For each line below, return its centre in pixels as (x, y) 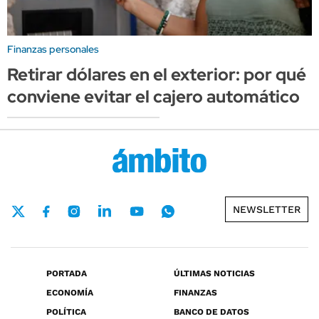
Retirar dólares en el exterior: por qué (157, 74)
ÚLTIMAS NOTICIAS (214, 274)
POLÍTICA (66, 312)
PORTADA (67, 274)
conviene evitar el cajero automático (153, 96)
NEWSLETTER (267, 210)
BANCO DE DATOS (211, 312)
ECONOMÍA (70, 293)
